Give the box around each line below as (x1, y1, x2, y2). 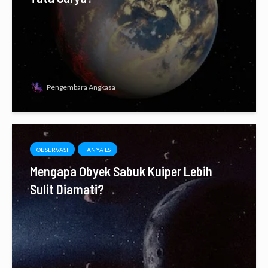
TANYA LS (84, 146, 111, 154)
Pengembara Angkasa (47, 83, 115, 92)
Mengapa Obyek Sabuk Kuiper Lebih (30, 163, 212, 179)
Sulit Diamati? (30, 181, 104, 197)
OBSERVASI (36, 146, 68, 154)
